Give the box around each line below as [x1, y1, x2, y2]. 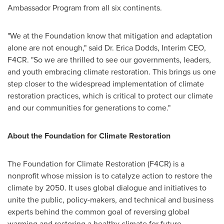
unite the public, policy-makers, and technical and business [7, 193, 213, 205]
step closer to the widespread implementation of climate [7, 77, 204, 89]
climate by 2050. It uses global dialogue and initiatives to [7, 181, 206, 193]
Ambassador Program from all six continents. [7, 1, 162, 13]
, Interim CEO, [157, 41, 206, 53]
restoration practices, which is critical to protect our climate [7, 89, 213, 101]
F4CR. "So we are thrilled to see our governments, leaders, [7, 53, 211, 65]
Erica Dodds [116, 41, 157, 53]
